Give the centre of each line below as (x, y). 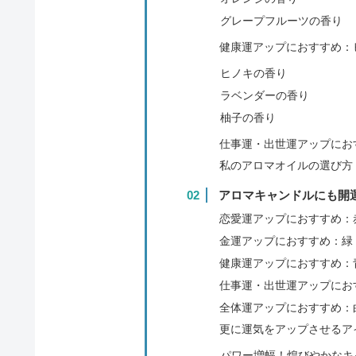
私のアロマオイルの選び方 (286, 166)
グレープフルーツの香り (281, 20)
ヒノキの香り (253, 73)
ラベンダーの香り (264, 95)
